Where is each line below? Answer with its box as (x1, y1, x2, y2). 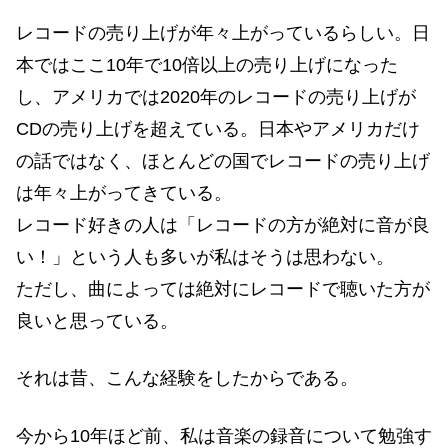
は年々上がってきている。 (16, 183, 232, 204)
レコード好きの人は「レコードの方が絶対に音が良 (16, 215, 430, 236)
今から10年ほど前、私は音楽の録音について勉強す (16, 425, 432, 446)
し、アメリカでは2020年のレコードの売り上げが (16, 87, 416, 108)
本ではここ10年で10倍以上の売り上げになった (16, 55, 398, 76)
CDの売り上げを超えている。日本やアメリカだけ (16, 119, 420, 140)
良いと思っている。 (16, 311, 178, 332)
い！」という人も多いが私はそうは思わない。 (16, 247, 394, 268)
